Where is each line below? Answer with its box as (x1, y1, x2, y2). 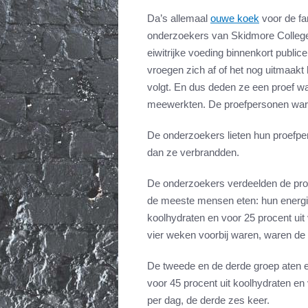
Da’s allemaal (147, 12, 210, 25)
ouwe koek (210, 12, 259, 25)
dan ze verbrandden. (147, 146, 239, 159)
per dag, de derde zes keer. (147, 294, 269, 307)
